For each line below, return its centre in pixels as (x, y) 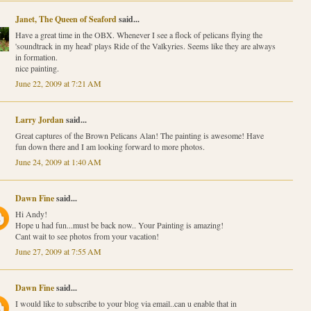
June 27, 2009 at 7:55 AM (58, 251)
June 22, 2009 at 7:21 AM (58, 83)
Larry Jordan (39, 119)
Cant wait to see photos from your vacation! (87, 236)
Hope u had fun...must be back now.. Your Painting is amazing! (119, 225)
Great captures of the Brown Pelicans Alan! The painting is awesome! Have (139, 135)
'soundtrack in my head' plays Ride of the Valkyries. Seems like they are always (145, 45)
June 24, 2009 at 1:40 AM (58, 161)
